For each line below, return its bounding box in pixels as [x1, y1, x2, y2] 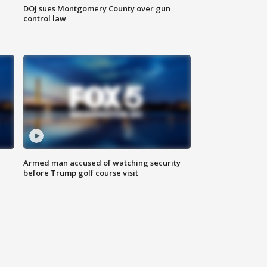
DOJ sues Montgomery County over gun [23, 3, 171, 14]
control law [23, 13, 67, 24]
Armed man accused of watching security [23, 157, 181, 169]
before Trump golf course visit [23, 167, 139, 179]
